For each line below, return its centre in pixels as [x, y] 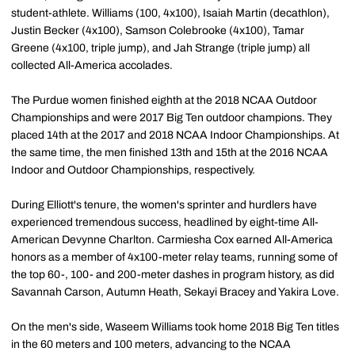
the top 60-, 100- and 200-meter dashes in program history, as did [173, 275]
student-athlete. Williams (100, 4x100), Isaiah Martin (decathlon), [170, 13]
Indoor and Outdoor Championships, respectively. [133, 170]
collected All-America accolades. [92, 66]
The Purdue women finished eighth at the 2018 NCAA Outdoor [164, 101]
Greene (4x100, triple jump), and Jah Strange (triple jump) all [160, 48]
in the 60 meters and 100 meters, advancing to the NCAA [151, 345]
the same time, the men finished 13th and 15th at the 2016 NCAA [170, 153]
